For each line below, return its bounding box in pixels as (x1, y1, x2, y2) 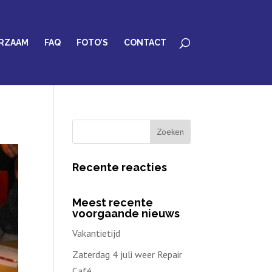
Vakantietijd (72, 227, 121, 239)
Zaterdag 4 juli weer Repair (72, 248, 183, 260)
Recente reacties (72, 161, 168, 174)
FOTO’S (76, 38, 108, 47)
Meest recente (72, 196, 154, 209)
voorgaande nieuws (72, 207, 180, 220)
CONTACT (123, 38, 166, 47)
